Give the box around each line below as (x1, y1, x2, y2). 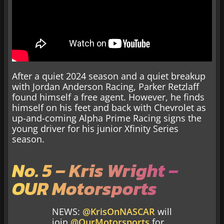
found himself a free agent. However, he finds (12, 90, 204, 103)
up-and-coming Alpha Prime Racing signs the (12, 111, 201, 124)
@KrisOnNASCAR (82, 205, 155, 218)
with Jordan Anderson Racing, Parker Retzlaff (12, 80, 199, 92)
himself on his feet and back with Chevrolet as (12, 101, 206, 113)
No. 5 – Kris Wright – (12, 157, 178, 184)
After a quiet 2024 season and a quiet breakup (12, 69, 205, 82)
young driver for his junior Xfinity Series (12, 122, 178, 134)
